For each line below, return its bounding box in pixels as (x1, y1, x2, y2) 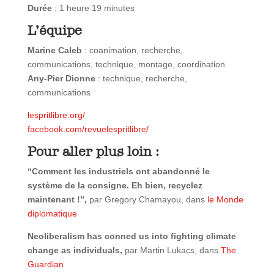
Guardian (27, 259, 64, 270)
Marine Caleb (27, 45, 82, 56)
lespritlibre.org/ (27, 110, 85, 120)
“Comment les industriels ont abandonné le (27, 166, 210, 177)
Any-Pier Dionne (27, 73, 95, 84)
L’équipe (27, 23, 82, 39)
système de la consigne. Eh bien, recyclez (27, 180, 202, 191)
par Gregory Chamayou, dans (86, 194, 207, 205)
